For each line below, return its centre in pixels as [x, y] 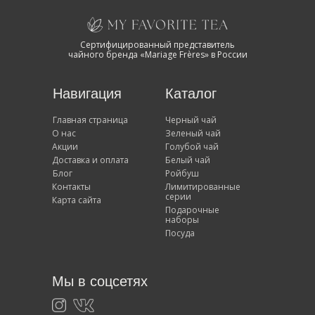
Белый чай [188, 160]
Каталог [191, 94]
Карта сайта [77, 200]
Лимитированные [203, 187]
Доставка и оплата [90, 160]
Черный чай [191, 120]
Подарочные [192, 210]
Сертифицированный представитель [157, 45]
